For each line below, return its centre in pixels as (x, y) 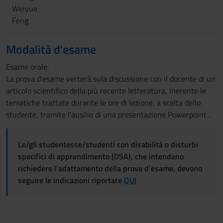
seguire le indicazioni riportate (71, 180)
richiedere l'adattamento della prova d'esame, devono (110, 168)
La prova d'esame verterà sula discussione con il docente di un (111, 79)
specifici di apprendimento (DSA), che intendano (101, 156)
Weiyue (25, 8)
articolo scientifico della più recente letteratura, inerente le (106, 91)
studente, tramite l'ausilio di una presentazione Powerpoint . (108, 114)
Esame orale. (27, 67)
